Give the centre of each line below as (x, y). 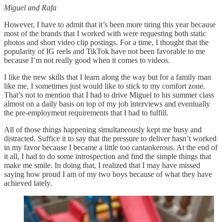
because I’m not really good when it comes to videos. (87, 60)
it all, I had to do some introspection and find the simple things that (108, 157)
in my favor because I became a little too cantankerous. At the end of (111, 148)
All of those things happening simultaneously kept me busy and (103, 130)
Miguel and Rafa (30, 8)
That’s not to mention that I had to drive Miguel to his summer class (109, 95)
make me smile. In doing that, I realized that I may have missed (102, 166)
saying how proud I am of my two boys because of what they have (108, 174)
